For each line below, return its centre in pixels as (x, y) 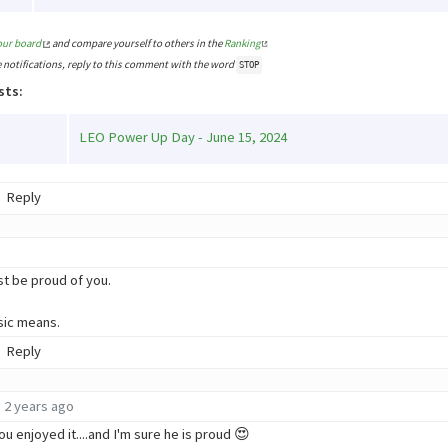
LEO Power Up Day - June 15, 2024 (183, 136)
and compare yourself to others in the (136, 43)
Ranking (241, 43)
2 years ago (38, 406)
